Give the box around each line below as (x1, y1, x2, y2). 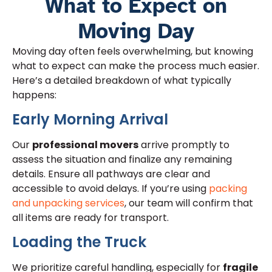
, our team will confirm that (124, 195, 253, 210)
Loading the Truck (12, 232, 146, 253)
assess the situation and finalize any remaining (12, 152, 232, 166)
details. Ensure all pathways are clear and (12, 166, 210, 181)
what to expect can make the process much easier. (12, 58, 259, 73)
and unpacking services (12, 195, 124, 210)
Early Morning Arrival (12, 109, 168, 129)
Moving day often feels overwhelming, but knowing (12, 44, 253, 58)
